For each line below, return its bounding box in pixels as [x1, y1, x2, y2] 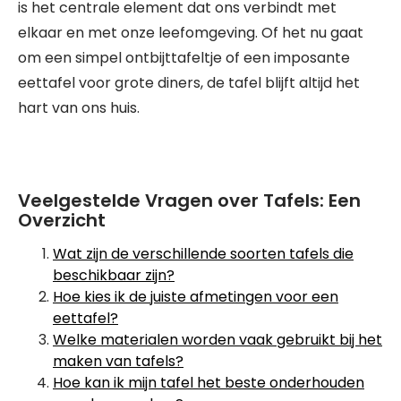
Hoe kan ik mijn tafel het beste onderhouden [53, 372, 364, 394]
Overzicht [18, 208, 106, 234]
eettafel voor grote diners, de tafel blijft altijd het [18, 73, 360, 94]
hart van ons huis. [18, 98, 140, 119]
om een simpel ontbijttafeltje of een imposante [18, 47, 350, 69]
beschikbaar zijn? [53, 265, 175, 286]
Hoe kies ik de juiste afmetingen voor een [53, 286, 338, 308]
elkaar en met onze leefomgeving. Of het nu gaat [18, 22, 363, 44]
